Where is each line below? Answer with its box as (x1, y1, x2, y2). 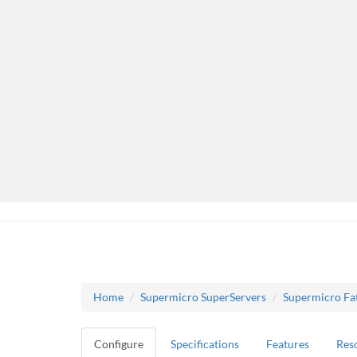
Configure (94, 337, 143, 351)
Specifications (171, 337, 239, 351)
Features (266, 337, 309, 351)
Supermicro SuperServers (140, 290, 266, 304)
